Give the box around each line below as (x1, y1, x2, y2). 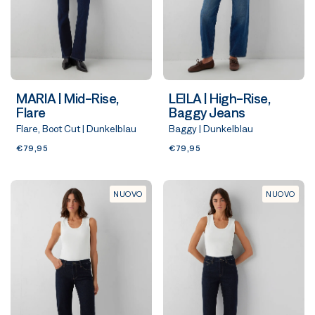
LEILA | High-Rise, (169, 90, 270, 106)
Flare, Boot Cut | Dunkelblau (16, 122, 136, 134)
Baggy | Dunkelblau (169, 122, 253, 134)
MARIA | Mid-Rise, (16, 90, 119, 106)
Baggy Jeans (169, 104, 245, 120)
